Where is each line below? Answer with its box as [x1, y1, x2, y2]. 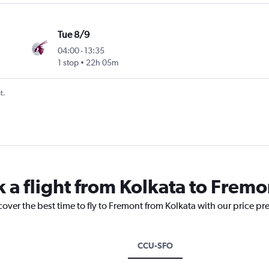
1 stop [58, 58, 79, 68]
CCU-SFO [138, 241, 173, 251]
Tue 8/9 [58, 29, 90, 41]
